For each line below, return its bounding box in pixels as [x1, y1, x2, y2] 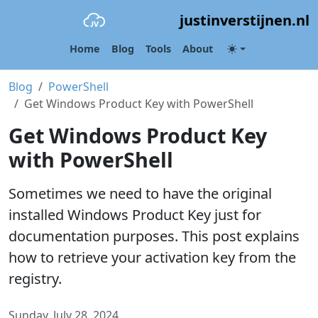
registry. [9, 269, 62, 288]
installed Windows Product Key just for [9, 205, 261, 224]
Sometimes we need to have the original [9, 184, 272, 203]
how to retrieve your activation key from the [9, 248, 296, 267]
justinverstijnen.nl [180, 11, 309, 30]
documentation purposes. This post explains [9, 226, 300, 246]
